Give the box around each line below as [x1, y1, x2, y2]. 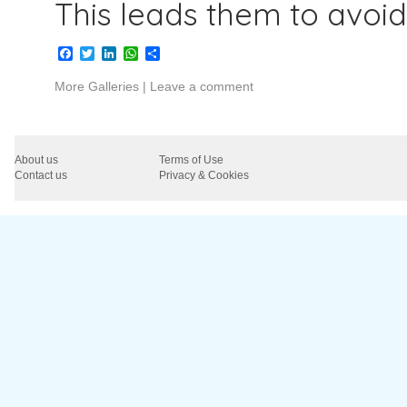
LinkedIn [115, 44, 170, 63]
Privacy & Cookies [159, 168, 249, 182]
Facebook [72, 44, 141, 63]
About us [15, 153, 58, 166]
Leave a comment [149, 78, 253, 94]
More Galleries [54, 78, 139, 94]
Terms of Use [159, 153, 223, 166]
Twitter [94, 44, 139, 63]
